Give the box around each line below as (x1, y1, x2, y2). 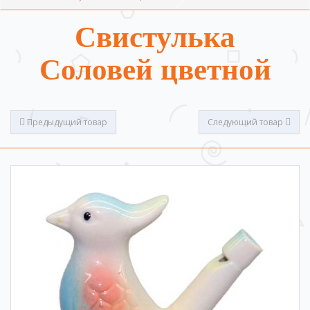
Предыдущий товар (25, 116, 107, 128)
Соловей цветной (39, 53, 271, 86)
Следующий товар (208, 116, 285, 128)
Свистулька (75, 21, 235, 53)
